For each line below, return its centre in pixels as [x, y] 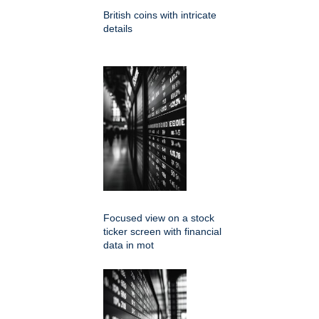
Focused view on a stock [159, 218]
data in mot [129, 245]
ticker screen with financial [162, 232]
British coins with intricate [160, 15]
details [118, 29]
